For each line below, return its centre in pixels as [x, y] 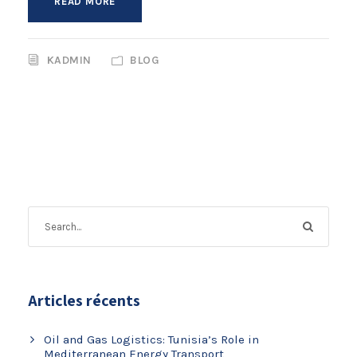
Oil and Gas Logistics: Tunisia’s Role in [151, 339]
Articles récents [84, 300]
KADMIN [69, 60]
